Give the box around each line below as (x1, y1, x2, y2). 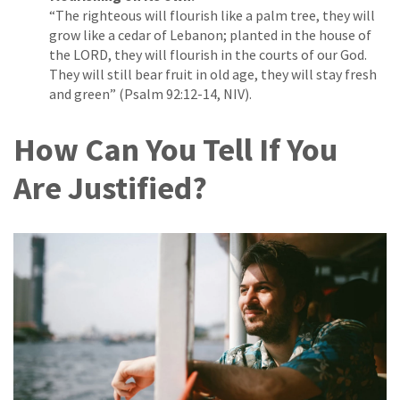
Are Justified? (13, 168, 207, 209)
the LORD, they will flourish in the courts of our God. (49, 46, 367, 64)
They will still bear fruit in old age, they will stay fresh (49, 65, 377, 84)
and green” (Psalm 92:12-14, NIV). (49, 85, 254, 104)
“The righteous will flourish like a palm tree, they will (49, 6, 375, 25)
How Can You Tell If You (13, 129, 337, 171)
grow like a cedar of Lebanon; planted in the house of (49, 26, 371, 45)
